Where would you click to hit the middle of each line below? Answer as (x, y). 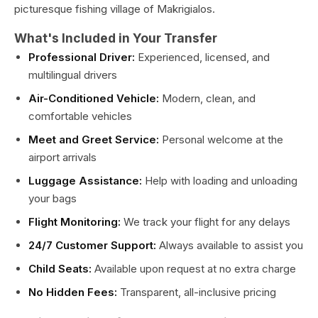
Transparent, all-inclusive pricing (197, 292)
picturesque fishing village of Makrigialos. (115, 9)
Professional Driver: (82, 57)
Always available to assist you (230, 245)
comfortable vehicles (80, 116)
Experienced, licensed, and (202, 57)
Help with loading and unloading (220, 181)
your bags (53, 198)
